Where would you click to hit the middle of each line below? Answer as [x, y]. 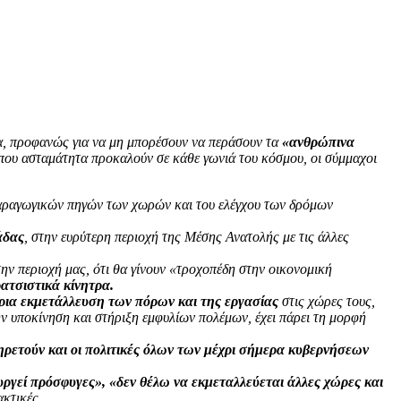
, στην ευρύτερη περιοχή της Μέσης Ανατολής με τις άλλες [187, 236]
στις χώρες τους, [328, 301]
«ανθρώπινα [318, 141]
